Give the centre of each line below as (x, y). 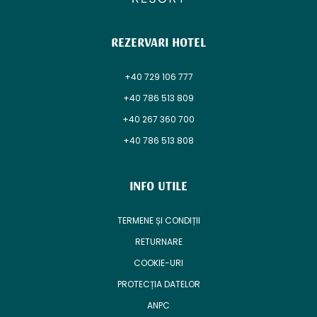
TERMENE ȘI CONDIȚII (158, 220)
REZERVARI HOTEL (158, 42)
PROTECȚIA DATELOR (158, 284)
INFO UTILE (158, 186)
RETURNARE (158, 241)
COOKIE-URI (158, 263)
